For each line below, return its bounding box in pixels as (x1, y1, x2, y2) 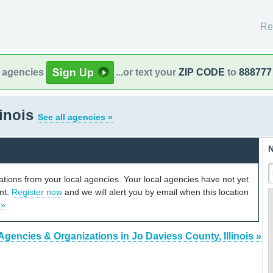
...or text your (116, 66, 179, 77)
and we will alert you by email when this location (62, 186, 249, 197)
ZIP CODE (179, 66, 225, 77)
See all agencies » (38, 112, 113, 122)
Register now (12, 186, 62, 197)
